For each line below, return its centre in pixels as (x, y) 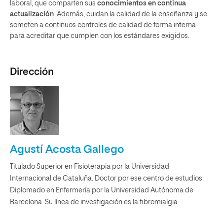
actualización (32, 14)
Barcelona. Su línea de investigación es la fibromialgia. (94, 202)
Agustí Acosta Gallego (67, 150)
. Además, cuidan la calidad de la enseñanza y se (130, 14)
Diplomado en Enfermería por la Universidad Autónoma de (102, 190)
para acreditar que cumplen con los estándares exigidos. (100, 36)
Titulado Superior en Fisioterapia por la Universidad (90, 166)
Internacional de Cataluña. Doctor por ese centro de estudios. (107, 178)
